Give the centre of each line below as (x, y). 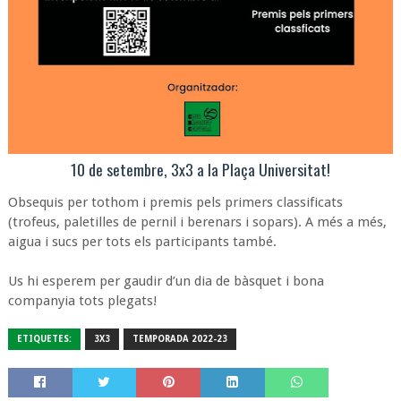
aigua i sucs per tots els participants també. (142, 242)
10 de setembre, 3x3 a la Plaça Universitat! (200, 169)
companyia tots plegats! (82, 301)
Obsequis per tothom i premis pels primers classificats (175, 202)
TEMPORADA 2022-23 (179, 339)
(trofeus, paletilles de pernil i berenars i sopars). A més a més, (197, 222)
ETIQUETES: (44, 339)
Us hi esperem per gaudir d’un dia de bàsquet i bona (166, 281)
